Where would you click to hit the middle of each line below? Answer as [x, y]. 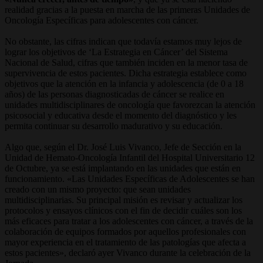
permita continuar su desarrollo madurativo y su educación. [114, 126]
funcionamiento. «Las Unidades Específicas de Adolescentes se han [130, 178]
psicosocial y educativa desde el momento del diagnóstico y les [121, 115]
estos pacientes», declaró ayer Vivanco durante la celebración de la [128, 252]
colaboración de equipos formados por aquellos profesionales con [125, 231]
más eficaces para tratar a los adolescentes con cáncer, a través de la [129, 221]
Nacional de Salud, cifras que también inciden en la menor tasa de [126, 62]
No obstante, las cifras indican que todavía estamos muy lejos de [123, 41]
